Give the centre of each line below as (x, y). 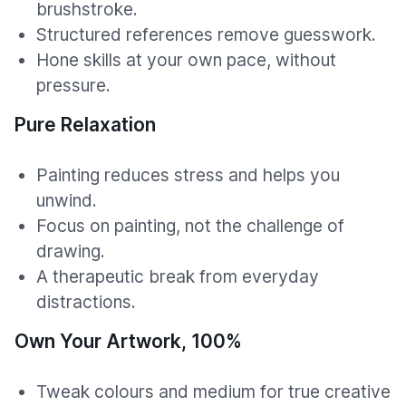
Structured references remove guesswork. (206, 35)
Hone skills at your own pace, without (186, 60)
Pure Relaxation (85, 125)
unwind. (67, 201)
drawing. (71, 251)
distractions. (86, 302)
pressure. (73, 86)
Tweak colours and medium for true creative (213, 392)
